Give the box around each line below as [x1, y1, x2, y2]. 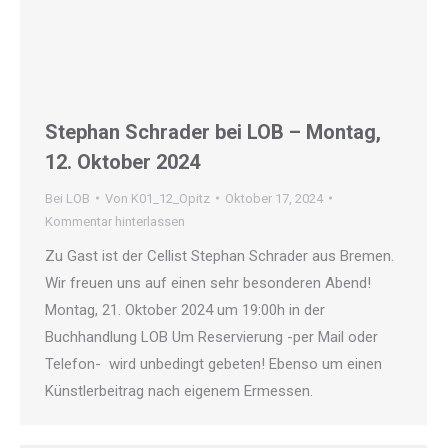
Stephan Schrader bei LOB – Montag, [45, 119, 381, 144]
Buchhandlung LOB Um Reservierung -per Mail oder [45, 327, 378, 346]
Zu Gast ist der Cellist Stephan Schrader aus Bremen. [45, 246, 394, 265]
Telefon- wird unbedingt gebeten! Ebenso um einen [45, 354, 382, 373]
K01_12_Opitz [131, 190, 210, 206]
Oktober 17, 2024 [225, 190, 323, 206]
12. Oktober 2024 [45, 149, 200, 174]
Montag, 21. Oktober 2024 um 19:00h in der [45, 300, 325, 319]
